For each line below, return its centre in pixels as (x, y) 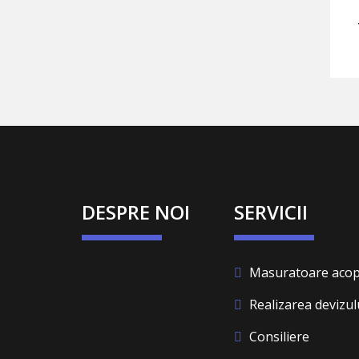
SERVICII (271, 212)
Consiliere (278, 337)
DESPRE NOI (136, 212)
